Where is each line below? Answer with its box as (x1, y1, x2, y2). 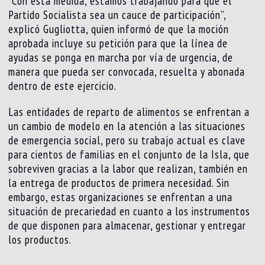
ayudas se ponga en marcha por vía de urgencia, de (8, 50, 234, 65)
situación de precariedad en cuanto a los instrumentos (8, 204, 251, 219)
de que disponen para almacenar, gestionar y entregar (8, 218, 247, 233)
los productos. (8, 232, 72, 247)
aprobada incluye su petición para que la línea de (8, 36, 228, 51)
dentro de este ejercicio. (8, 79, 117, 93)
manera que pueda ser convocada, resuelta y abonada (8, 64, 245, 79)
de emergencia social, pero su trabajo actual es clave (8, 133, 246, 148)
